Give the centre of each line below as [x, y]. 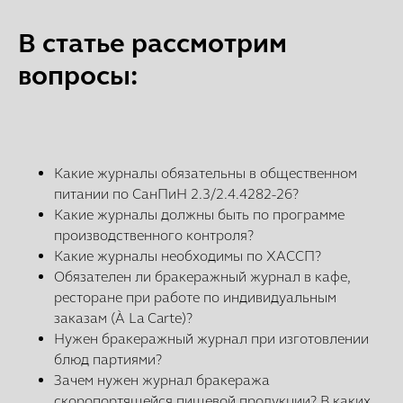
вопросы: [78, 76]
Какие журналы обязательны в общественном [206, 173]
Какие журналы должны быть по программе [199, 215]
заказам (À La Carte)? [123, 318]
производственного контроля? [154, 235]
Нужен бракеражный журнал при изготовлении [211, 339]
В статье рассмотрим [152, 43]
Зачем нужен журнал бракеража [162, 380]
